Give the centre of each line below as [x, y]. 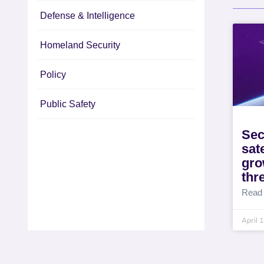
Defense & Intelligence [88, 16]
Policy [53, 75]
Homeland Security [80, 45]
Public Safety [68, 104]
